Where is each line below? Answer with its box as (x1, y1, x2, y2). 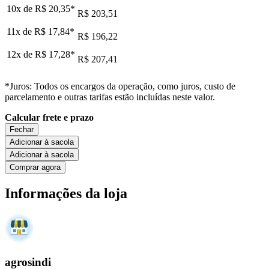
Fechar (10, 124, 34, 134)
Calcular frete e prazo (5, 112, 94, 122)
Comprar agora (10, 162, 61, 172)
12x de (7, 49, 35, 59)
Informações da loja (5, 185, 127, 201)
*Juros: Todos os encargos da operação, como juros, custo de (5, 80, 235, 91)
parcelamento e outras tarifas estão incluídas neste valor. (5, 91, 215, 102)
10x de (7, 3, 35, 14)
